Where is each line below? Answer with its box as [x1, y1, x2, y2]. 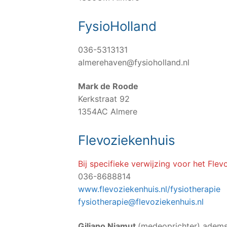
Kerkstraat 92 [78, 94, 130, 104]
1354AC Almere [78, 106, 137, 117]
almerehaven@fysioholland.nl [78, 57, 190, 67]
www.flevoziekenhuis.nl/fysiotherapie [78, 183, 220, 194]
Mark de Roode [78, 81, 138, 92]
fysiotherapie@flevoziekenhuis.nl [78, 196, 204, 207]
